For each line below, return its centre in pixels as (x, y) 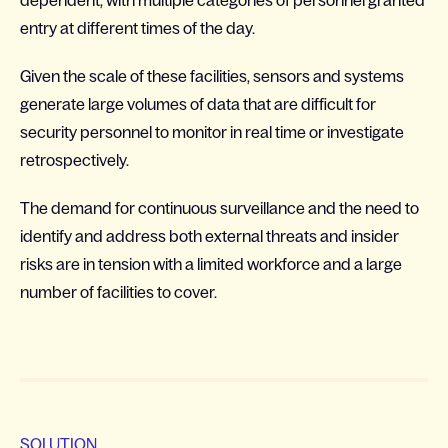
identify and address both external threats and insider (209, 236)
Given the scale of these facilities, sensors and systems (212, 76)
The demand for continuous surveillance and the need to (219, 208)
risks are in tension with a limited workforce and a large (211, 264)
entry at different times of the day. (137, 28)
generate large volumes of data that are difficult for (198, 104)
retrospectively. (74, 160)
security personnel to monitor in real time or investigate (212, 132)
